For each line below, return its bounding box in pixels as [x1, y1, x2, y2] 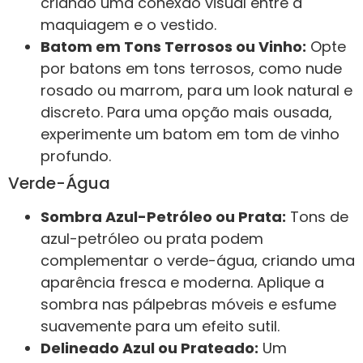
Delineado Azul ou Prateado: [41, 337, 258, 358]
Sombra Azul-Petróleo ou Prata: [41, 206, 286, 227]
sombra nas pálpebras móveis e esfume [41, 293, 336, 314]
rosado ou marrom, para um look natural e [41, 79, 352, 100]
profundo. [41, 145, 111, 166]
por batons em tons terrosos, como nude [41, 58, 342, 79]
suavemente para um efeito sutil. [41, 315, 280, 336]
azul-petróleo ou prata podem [41, 228, 263, 249]
